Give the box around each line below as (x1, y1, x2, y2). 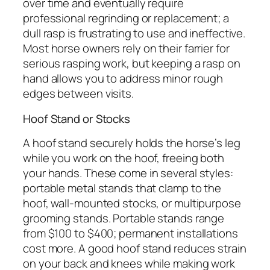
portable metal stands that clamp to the (23, 180, 222, 196)
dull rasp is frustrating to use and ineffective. (23, 25, 246, 42)
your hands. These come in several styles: (23, 165, 233, 181)
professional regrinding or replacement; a (23, 10, 229, 27)
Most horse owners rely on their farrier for (23, 40, 230, 57)
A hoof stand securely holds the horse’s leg (23, 135, 240, 151)
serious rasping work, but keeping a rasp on (23, 55, 240, 72)
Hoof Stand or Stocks (23, 110, 130, 127)
